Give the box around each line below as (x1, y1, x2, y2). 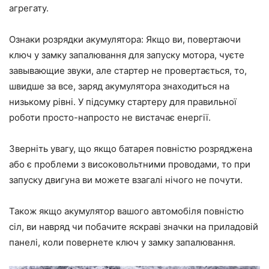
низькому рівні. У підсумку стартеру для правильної (9, 96, 237, 108)
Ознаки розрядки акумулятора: (9, 34, 146, 46)
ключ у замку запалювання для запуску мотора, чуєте (9, 49, 244, 61)
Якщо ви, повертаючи (146, 34, 241, 46)
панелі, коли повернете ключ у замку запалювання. (9, 237, 235, 249)
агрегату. (9, 2, 49, 14)
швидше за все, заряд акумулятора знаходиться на (9, 80, 229, 92)
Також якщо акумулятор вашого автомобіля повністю (9, 205, 244, 217)
